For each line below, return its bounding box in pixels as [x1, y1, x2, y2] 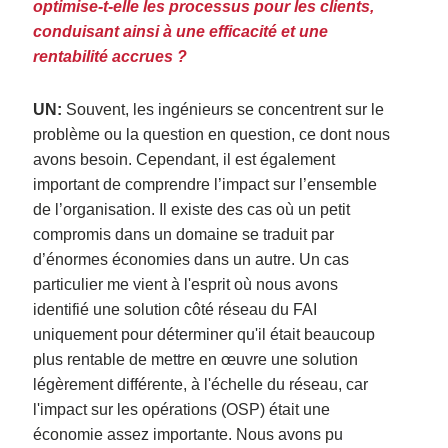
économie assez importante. [33, 425, 237, 443]
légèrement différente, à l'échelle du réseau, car [33, 375, 369, 393]
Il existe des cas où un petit [159, 200, 351, 218]
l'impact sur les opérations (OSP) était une [33, 400, 331, 418]
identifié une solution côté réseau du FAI [33, 300, 318, 318]
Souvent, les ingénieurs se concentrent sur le [62, 100, 385, 118]
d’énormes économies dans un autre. [33, 250, 300, 268]
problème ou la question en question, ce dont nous [33, 125, 391, 143]
